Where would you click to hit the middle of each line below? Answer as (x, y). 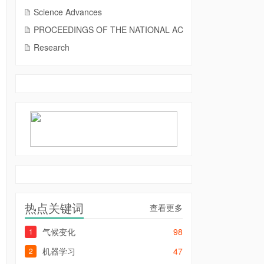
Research (52, 47)
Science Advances (68, 12)
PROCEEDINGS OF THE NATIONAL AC (108, 29)
